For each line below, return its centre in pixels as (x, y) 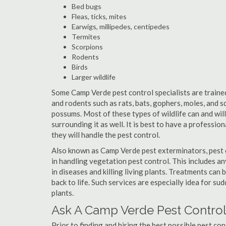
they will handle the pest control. (106, 135)
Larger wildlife (94, 77)
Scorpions (87, 47)
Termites (86, 37)
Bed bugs (87, 6)
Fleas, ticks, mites (99, 16)
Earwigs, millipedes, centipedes (121, 26)
